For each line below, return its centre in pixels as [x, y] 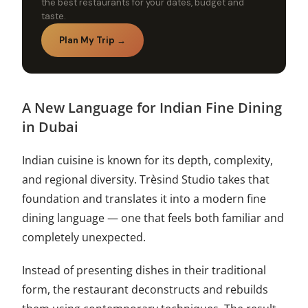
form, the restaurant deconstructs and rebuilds [145, 289]
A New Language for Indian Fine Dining [152, 107]
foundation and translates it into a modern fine [144, 198]
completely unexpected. [84, 237]
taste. [54, 16]
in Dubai [51, 126]
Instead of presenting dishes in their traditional [144, 270]
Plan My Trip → [93, 40]
